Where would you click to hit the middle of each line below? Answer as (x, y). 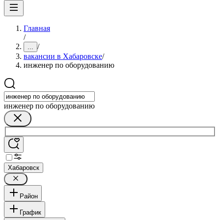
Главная (37, 28)
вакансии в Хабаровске (63, 56)
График (30, 212)
